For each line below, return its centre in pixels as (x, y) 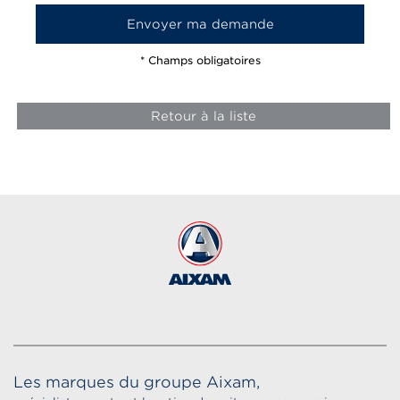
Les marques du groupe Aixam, (137, 382)
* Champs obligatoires (200, 61)
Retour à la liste (204, 117)
